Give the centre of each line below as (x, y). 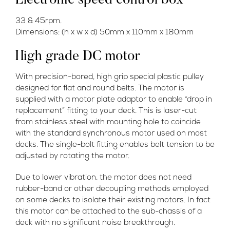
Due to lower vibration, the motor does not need (103, 178)
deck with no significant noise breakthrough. (95, 223)
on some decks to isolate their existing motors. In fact (113, 200)
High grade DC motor (78, 56)
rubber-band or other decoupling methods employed (112, 189)
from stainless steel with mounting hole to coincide (108, 122)
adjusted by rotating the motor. (72, 156)
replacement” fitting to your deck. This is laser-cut (106, 111)
